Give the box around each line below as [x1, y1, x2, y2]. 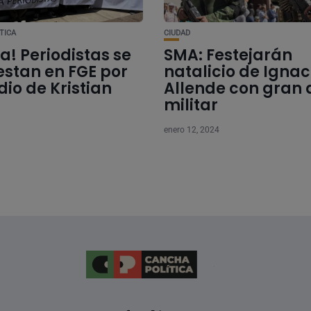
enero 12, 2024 [163, 125, 219, 135]
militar [163, 94, 218, 116]
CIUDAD [163, 28, 190, 37]
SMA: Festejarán [163, 44, 292, 66]
